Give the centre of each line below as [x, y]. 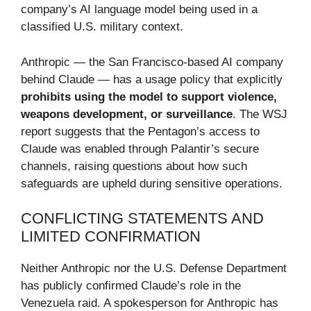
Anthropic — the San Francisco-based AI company [152, 62]
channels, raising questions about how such [134, 166]
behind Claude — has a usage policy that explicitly [152, 79]
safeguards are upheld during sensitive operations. [152, 183]
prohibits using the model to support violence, [149, 96]
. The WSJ [260, 114]
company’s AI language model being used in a [139, 10]
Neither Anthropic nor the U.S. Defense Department [154, 269]
